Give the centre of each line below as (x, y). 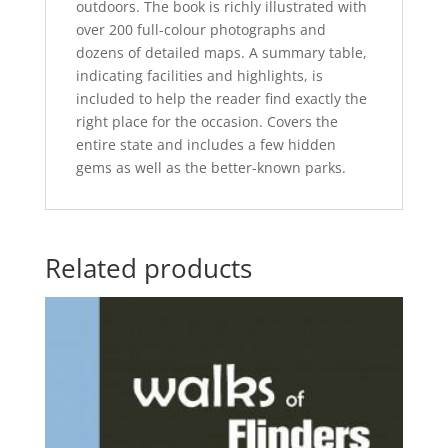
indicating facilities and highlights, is (199, 76)
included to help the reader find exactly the (221, 99)
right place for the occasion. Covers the (206, 122)
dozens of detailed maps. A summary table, (221, 53)
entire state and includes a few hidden (205, 145)
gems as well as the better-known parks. (210, 168)
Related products (148, 268)
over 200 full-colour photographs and (200, 30)
